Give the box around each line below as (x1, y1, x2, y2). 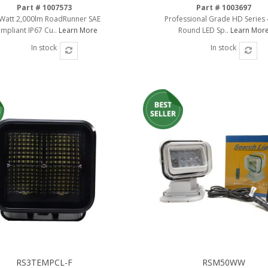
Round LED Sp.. (178, 25, 230, 35)
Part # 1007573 (16, 2, 72, 13)
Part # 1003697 (196, 2, 251, 13)
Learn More (58, 25, 98, 35)
